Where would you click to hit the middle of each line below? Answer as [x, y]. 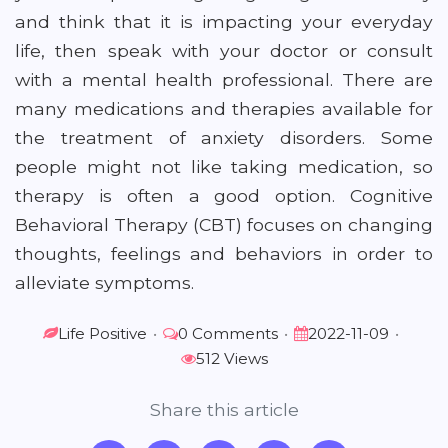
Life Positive [102, 333]
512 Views [231, 358]
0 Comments [228, 333]
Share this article [224, 409]
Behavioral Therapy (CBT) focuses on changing [224, 224]
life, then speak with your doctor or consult [224, 50]
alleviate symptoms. [104, 282]
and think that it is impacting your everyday [224, 21]
